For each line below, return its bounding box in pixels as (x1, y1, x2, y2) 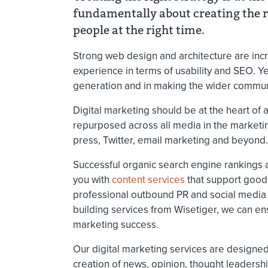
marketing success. (73, 217, 161, 232)
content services (112, 172, 185, 187)
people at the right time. (73, 23, 205, 38)
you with (73, 172, 112, 187)
